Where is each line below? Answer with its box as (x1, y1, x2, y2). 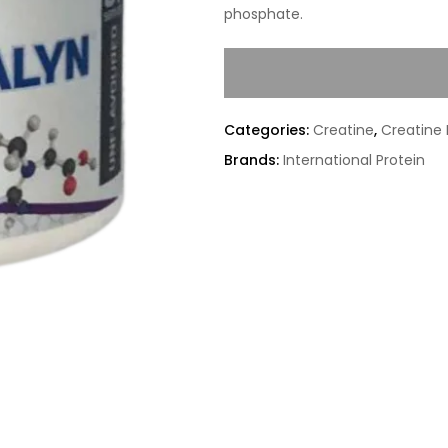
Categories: (224, 120, 313, 140)
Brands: (224, 150, 283, 170)
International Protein (283, 150, 425, 170)
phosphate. (224, 4, 303, 24)
